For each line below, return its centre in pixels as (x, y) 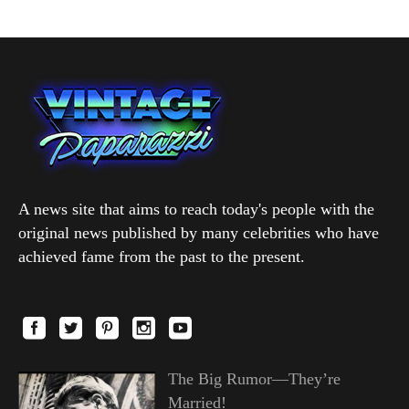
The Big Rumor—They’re (254, 378)
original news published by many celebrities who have (199, 232)
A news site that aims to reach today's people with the (196, 209)
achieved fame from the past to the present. (162, 256)
